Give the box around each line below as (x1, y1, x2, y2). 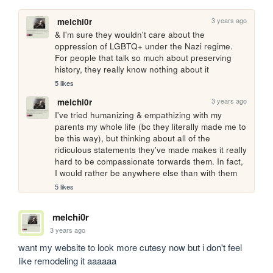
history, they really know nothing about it (55, 63, 210, 75)
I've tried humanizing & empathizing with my (55, 108, 222, 121)
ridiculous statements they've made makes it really (55, 143, 247, 155)
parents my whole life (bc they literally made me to (55, 120, 247, 132)
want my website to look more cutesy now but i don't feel (18, 241, 243, 254)
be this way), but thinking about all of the (55, 132, 211, 144)
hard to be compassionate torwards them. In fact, (55, 155, 244, 167)
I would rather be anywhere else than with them (55, 166, 238, 179)
